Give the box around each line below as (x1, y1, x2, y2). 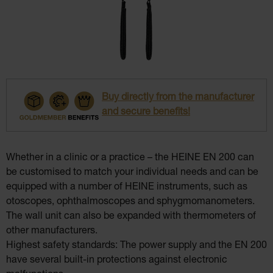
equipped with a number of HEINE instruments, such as (6, 183, 247, 193)
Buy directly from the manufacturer (102, 93, 254, 103)
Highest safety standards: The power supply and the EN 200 (6, 241, 267, 252)
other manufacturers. (6, 227, 97, 237)
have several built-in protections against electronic (6, 256, 227, 266)
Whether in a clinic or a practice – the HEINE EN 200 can (6, 154, 254, 164)
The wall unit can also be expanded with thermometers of (6, 212, 256, 222)
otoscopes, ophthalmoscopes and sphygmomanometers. (6, 197, 255, 208)
